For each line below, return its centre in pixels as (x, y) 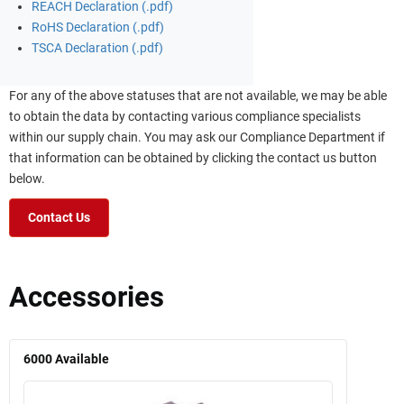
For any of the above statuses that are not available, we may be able (198, 96)
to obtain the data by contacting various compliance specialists (185, 116)
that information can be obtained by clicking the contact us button (193, 158)
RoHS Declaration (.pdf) (98, 27)
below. (27, 179)
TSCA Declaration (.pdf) (97, 48)
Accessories (87, 297)
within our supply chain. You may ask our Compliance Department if (197, 137)
